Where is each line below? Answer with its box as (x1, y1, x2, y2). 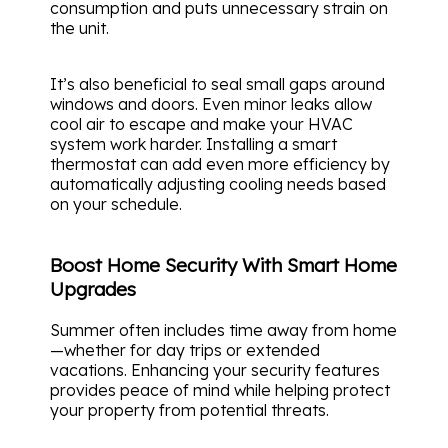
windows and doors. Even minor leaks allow (50, 94, 372, 115)
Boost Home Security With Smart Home (50, 253, 397, 278)
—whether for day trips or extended (50, 339, 320, 360)
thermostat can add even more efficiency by (50, 154, 390, 175)
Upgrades (50, 277, 136, 302)
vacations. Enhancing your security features (50, 359, 380, 380)
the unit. (50, 18, 109, 39)
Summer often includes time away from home (50, 319, 397, 340)
